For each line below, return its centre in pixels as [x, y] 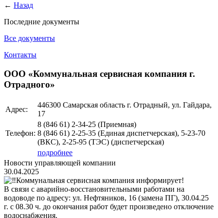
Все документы [29, 38]
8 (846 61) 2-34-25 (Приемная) [87, 124]
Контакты [20, 55]
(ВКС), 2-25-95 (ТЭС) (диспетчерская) [101, 142]
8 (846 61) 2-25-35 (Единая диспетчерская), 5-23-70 [121, 133]
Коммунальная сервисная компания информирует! [100, 180]
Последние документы [42, 22]
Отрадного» [29, 85]
